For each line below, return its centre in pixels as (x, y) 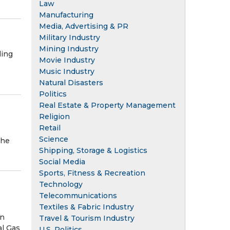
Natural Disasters (71, 82)
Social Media (62, 161)
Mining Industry (69, 49)
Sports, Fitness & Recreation (92, 173)
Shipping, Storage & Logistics (93, 150)
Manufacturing (66, 15)
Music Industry (67, 71)
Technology (61, 184)
